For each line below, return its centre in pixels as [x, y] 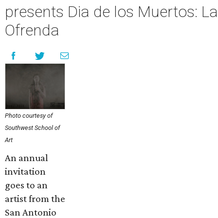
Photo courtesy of [29, 116]
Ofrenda [32, 30]
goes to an [26, 185]
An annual [27, 158]
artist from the [35, 199]
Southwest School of [32, 128]
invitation [25, 171]
